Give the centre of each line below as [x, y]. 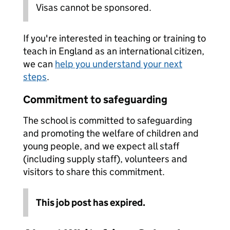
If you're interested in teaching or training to [114, 38]
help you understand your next [119, 64]
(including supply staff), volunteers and [105, 159]
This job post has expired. [91, 203]
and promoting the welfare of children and [111, 133]
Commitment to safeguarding [95, 100]
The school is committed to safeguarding [108, 120]
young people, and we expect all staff [101, 146]
